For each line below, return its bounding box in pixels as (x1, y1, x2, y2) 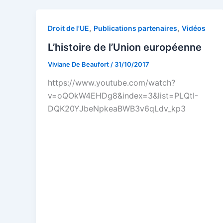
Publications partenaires (94, 24, 177, 32)
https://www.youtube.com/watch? (48, 78, 175, 88)
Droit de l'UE (48, 24, 89, 32)
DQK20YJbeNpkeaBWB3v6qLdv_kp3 (48, 104, 186, 114)
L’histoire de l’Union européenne (48, 41, 202, 53)
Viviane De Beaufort (48, 60, 111, 68)
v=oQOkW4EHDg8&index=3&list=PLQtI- (48, 91, 198, 101)
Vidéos (182, 24, 206, 32)
